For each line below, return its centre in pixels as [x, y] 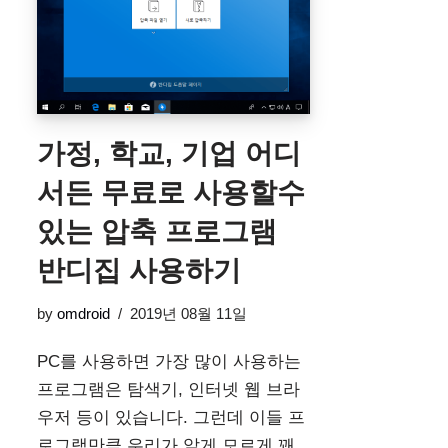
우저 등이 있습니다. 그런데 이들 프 [171, 417]
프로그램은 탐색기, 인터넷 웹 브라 [168, 389]
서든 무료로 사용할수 [171, 192]
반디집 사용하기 [139, 270]
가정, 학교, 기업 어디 [169, 153]
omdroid [83, 313]
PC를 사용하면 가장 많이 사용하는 [169, 361]
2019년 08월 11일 [188, 313]
